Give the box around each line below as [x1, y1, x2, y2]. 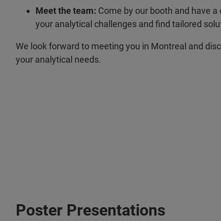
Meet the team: [36, 5, 98, 16]
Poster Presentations [16, 200, 165, 220]
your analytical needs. [16, 54, 101, 65]
